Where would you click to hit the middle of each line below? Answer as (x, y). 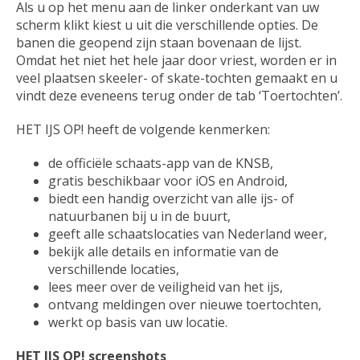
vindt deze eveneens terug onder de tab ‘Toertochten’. (179, 96)
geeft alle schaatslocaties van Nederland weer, (188, 234)
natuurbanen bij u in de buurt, (139, 217)
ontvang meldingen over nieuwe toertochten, (185, 305)
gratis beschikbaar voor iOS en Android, (168, 181)
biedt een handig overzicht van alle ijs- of (171, 199)
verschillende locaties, (114, 270)
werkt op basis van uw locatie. (138, 323)
